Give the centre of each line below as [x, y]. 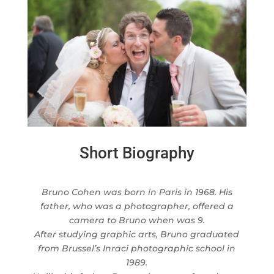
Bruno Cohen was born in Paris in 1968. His [137, 192]
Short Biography [137, 153]
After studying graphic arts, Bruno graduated [137, 234]
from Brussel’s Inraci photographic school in [137, 248]
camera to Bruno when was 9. [137, 220]
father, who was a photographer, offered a [137, 206]
